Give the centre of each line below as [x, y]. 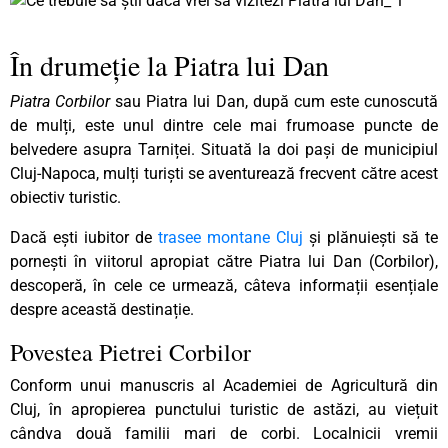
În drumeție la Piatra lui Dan [174, 64]
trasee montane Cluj [230, 237]
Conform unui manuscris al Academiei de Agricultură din [224, 385]
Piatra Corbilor [60, 101]
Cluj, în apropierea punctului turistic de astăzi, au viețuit [224, 409]
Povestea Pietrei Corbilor [134, 351]
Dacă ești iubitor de [84, 237]
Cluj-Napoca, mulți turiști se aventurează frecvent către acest [224, 173]
